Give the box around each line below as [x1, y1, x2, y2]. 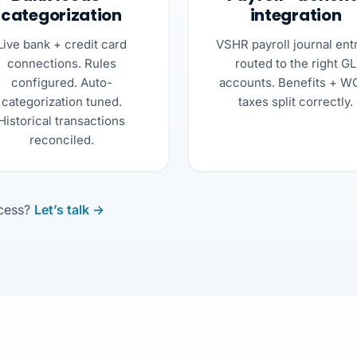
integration [249, 3, 342, 26]
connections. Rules [6, 55, 116, 71]
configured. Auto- [10, 74, 112, 90]
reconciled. [29, 131, 94, 147]
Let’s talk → [34, 201, 104, 218]
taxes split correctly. [238, 93, 353, 109]
